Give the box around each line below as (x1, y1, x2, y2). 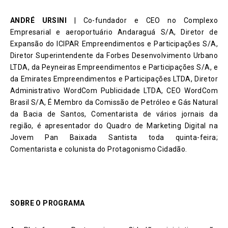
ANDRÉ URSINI (10, 16, 67, 25)
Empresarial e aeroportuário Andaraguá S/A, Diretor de (10, 28, 218, 37)
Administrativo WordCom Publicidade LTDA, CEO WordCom (10, 87, 218, 95)
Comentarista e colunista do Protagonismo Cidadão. (10, 145, 187, 154)
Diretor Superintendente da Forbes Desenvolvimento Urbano (10, 51, 218, 60)
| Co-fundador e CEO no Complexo (67, 16, 218, 25)
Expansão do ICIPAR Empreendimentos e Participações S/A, (10, 40, 218, 48)
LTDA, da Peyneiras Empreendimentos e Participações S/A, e (10, 63, 218, 72)
